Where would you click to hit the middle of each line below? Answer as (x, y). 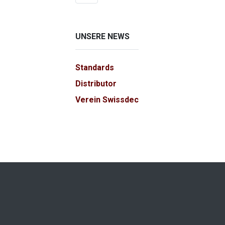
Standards (95, 67)
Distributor (96, 83)
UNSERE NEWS (102, 36)
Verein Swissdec (107, 99)
